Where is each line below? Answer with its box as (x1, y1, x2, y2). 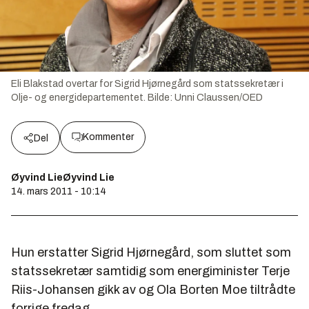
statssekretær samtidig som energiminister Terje (11, 263, 290, 278)
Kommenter (83, 131, 134, 142)
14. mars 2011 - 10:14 (11, 186, 106, 197)
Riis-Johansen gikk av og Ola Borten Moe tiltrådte (11, 282, 295, 297)
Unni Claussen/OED (175, 92, 263, 103)
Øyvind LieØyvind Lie (11, 172, 114, 183)
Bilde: (148, 92, 175, 103)
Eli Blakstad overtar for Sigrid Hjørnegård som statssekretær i (11, 78, 283, 89)
